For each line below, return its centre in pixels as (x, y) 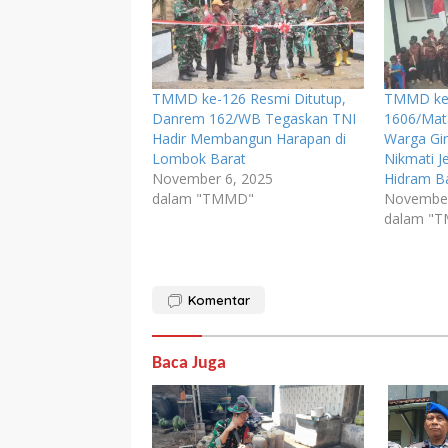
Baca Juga (189, 364)
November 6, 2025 (212, 179)
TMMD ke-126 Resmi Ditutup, (249, 99)
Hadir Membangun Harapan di (249, 139)
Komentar (219, 300)
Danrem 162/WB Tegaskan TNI (254, 119)
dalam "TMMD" (203, 199)
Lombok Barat (199, 159)
